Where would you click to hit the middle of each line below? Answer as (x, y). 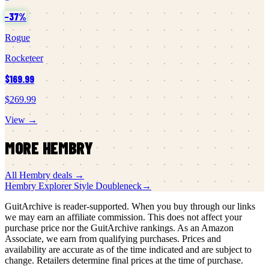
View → (21, 119)
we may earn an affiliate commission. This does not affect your (123, 217)
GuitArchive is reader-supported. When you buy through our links (130, 207)
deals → (67, 175)
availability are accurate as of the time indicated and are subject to (128, 250)
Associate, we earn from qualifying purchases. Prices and (113, 239)
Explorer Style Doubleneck (90, 186)
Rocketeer (24, 58)
